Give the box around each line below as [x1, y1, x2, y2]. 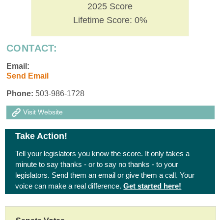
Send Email [6, 71, 49, 80]
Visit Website [23, 108, 63, 116]
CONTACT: [6, 42, 57, 54]
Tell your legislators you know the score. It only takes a [15, 149, 190, 158]
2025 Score [87, 1, 133, 11]
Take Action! [15, 131, 68, 141]
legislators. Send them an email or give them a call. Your [15, 170, 195, 179]
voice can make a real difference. [15, 181, 124, 190]
